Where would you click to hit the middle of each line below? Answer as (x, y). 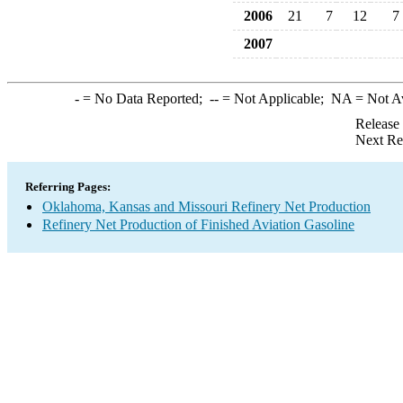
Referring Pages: (68, 187)
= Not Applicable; (274, 99)
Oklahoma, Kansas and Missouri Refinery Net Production (206, 206)
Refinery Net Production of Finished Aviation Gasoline (198, 224)
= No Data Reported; (144, 99)
